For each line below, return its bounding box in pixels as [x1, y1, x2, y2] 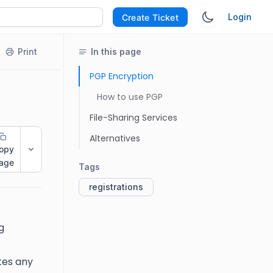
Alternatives [90, 132, 140, 144]
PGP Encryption [90, 70, 154, 82]
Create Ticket [121, 12, 179, 23]
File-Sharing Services [90, 112, 177, 124]
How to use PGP [97, 91, 163, 103]
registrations [89, 182, 143, 192]
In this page [91, 46, 141, 57]
